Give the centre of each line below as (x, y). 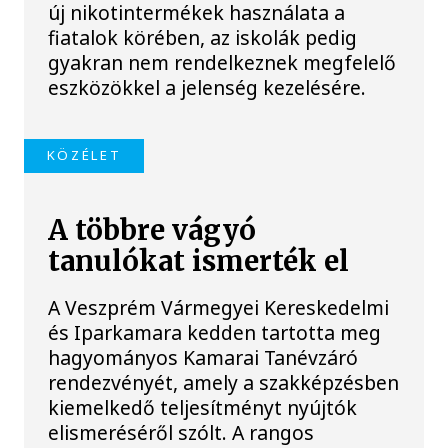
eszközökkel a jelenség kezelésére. (207, 88)
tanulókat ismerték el (199, 261)
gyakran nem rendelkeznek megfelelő (222, 63)
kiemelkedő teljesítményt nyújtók (203, 408)
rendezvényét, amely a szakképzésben (224, 383)
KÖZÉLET (84, 155)
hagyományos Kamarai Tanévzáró (203, 358)
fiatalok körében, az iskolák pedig (203, 38)
